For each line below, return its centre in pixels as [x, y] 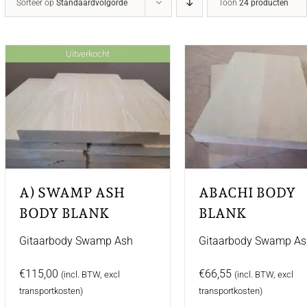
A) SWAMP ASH [72, 193]
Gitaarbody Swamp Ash [76, 241]
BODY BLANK [64, 213]
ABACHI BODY [248, 193]
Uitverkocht [88, 53]
